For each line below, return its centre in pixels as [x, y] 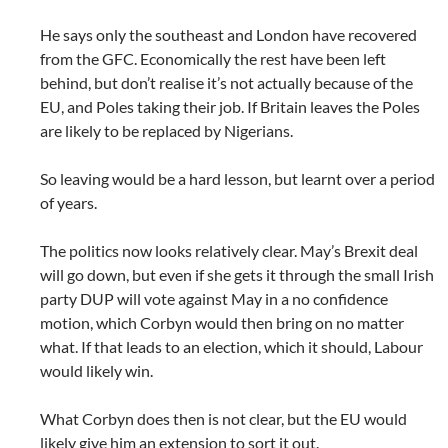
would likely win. [96, 370]
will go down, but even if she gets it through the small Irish [237, 274]
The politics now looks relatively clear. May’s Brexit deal [229, 250]
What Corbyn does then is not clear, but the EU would [223, 418]
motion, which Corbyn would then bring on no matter [222, 322]
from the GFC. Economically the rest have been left [213, 58]
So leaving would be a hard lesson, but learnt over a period [237, 178]
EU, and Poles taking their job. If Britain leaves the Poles [230, 106]
